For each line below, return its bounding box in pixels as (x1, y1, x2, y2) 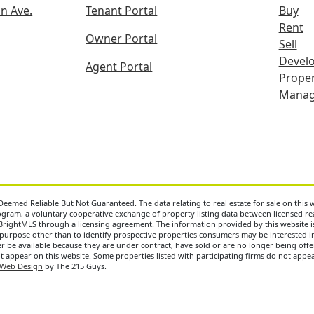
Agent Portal (86, 59, 153, 75)
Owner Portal (86, 31, 158, 47)
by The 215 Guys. (43, 261, 107, 272)
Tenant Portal (86, 3, 158, 19)
